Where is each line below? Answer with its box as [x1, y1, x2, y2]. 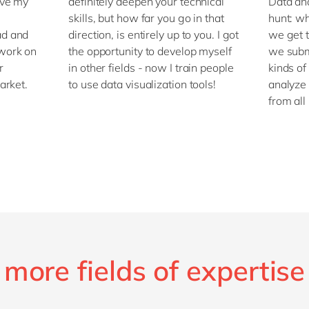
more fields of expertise [3, 253, 306, 288]
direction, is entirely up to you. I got [68, 28, 239, 42]
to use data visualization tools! [68, 77, 216, 92]
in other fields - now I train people [68, 61, 234, 75]
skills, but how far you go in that [68, 11, 224, 26]
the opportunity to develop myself [68, 44, 232, 59]
